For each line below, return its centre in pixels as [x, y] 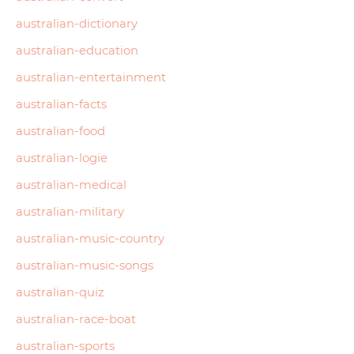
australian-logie [62, 157]
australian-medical [71, 184]
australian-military [70, 211]
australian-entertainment [91, 77]
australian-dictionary [77, 23]
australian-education [77, 50]
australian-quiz [60, 292]
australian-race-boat [76, 318]
